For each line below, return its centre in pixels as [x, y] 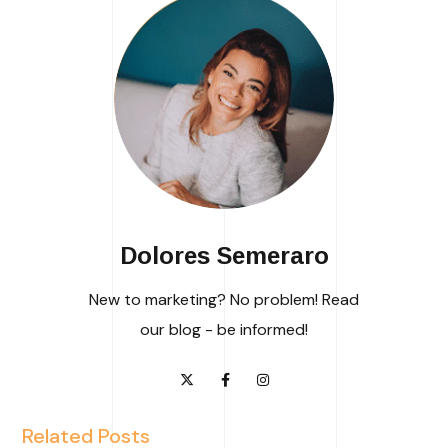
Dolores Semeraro [224, 255]
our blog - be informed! [224, 329]
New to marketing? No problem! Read [224, 299]
